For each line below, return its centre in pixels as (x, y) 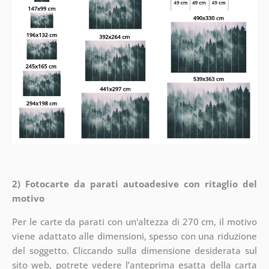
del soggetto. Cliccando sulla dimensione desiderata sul (134, 250)
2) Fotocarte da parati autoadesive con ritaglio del (134, 183)
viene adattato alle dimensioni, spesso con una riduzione (134, 236)
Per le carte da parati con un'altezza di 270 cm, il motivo (134, 221)
